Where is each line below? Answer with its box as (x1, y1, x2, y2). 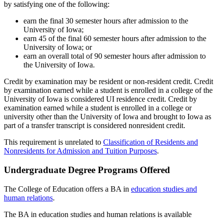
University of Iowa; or (23, 43, 92, 52)
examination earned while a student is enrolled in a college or (4, 104, 192, 112)
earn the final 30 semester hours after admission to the (23, 17, 188, 25)
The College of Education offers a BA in (4, 184, 131, 193)
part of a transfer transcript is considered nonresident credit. (4, 121, 185, 130)
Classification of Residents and (103, 138, 198, 147)
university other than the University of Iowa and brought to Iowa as (4, 112, 211, 121)
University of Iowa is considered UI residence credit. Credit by (4, 95, 197, 104)
